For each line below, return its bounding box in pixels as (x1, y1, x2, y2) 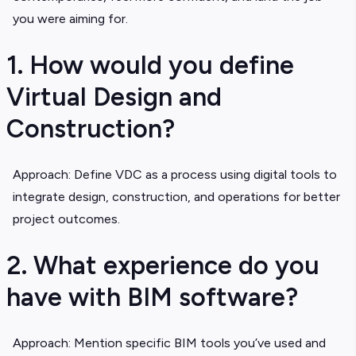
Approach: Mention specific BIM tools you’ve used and (13, 335, 326, 351)
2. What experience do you (6, 250, 319, 281)
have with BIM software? (6, 282, 298, 313)
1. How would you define (6, 50, 294, 81)
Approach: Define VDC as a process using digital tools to (13, 167, 337, 183)
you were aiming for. (13, 11, 128, 27)
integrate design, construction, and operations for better (13, 189, 340, 205)
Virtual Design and (6, 82, 222, 113)
